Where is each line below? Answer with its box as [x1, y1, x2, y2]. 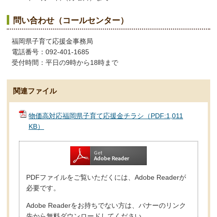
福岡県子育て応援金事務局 [11, 37, 100, 46]
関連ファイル [13, 86, 57, 95]
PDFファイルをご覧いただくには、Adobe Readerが [26, 173, 186, 182]
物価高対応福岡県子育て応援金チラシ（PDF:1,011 [29, 112, 183, 120]
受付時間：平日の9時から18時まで [11, 59, 118, 67]
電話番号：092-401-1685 [11, 48, 89, 56]
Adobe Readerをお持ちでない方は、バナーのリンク [26, 201, 186, 210]
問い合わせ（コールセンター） [13, 15, 129, 25]
